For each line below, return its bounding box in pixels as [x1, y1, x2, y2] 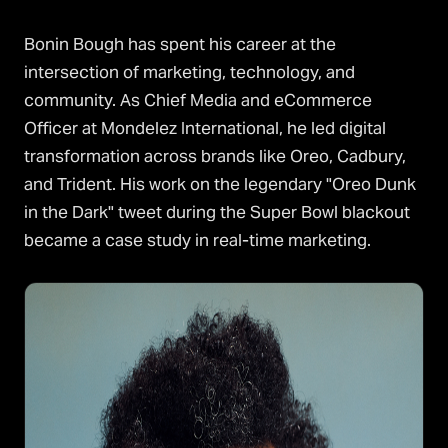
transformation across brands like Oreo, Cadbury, [24, 145, 406, 168]
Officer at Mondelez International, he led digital [24, 117, 386, 140]
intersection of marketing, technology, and [24, 61, 355, 84]
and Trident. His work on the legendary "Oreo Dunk [24, 173, 416, 196]
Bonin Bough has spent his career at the [24, 33, 336, 56]
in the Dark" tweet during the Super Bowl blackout [24, 201, 410, 224]
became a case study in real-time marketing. [24, 229, 371, 252]
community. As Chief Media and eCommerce [24, 89, 372, 112]
